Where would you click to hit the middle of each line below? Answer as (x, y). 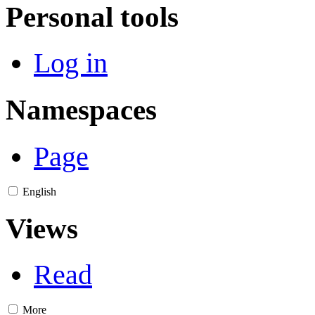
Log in (71, 63)
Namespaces (81, 110)
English (39, 191)
